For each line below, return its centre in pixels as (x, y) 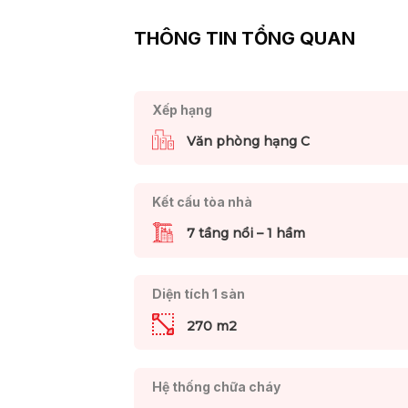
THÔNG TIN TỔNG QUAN (245, 39)
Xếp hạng (182, 109)
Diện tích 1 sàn (198, 294)
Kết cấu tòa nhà (202, 202)
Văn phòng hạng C (248, 142)
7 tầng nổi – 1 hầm (245, 234)
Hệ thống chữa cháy (216, 386)
